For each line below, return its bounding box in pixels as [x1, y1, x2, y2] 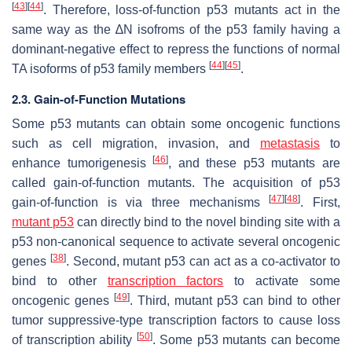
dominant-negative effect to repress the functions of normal [12, 42, 340, 57]
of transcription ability [12, 333, 137, 347]
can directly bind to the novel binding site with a [74, 215, 341, 229]
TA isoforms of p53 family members [12, 62, 209, 76]
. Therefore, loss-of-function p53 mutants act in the [43, 3, 340, 17]
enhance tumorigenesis [12, 156, 153, 170]
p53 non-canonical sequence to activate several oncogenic [12, 235, 340, 249]
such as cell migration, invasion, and [12, 137, 260, 151]
